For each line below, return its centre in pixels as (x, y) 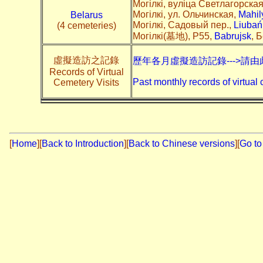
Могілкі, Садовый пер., (183, 25)
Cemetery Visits (86, 82)
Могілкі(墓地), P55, (173, 36)
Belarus (86, 15)
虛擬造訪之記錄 (86, 60)
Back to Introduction (83, 143)
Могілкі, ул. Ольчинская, (185, 14)
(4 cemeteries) (86, 25)
